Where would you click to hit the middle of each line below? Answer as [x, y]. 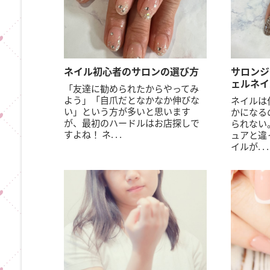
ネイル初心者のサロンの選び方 [132, 71]
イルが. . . [250, 146]
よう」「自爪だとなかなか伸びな [132, 100]
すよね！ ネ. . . [93, 134]
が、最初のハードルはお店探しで [132, 123]
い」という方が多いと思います [127, 111]
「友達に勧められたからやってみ [132, 88]
